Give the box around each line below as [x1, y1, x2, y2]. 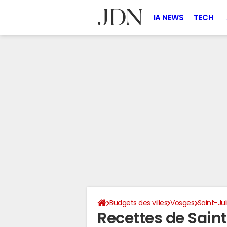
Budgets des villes [109, 199, 168, 206]
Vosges [170, 199, 195, 206]
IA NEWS [153, 14, 184, 21]
